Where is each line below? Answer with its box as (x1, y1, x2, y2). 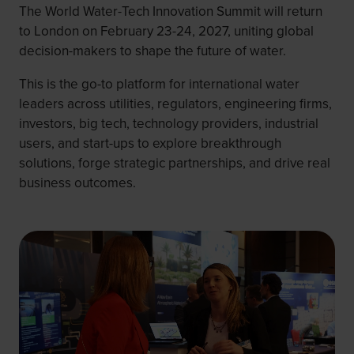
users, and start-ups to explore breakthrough (19, 134, 281, 154)
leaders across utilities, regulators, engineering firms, (19, 94, 332, 115)
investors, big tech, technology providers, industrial (19, 114, 318, 134)
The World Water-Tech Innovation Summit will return (19, 2, 322, 22)
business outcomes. (19, 173, 136, 194)
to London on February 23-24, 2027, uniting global (19, 21, 314, 42)
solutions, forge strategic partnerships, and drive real (19, 153, 330, 174)
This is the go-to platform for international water (19, 74, 299, 95)
